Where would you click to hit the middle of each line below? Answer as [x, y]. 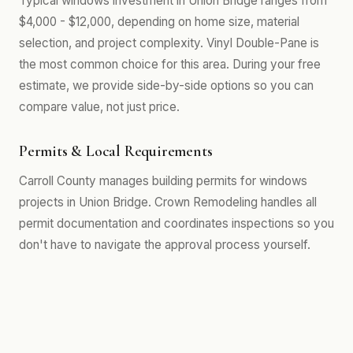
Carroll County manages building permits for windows [163, 181]
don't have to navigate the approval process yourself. [165, 245]
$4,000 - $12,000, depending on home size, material [159, 22]
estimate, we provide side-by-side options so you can [166, 85]
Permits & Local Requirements [116, 151]
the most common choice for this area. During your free [170, 64]
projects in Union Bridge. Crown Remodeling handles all [168, 202]
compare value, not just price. [99, 107]
